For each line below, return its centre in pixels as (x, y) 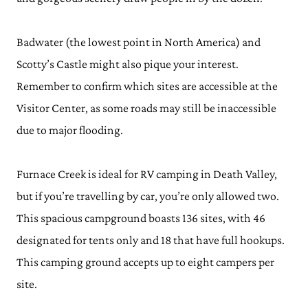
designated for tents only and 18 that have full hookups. (151, 240)
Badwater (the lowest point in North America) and (139, 42)
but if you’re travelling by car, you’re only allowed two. (148, 196)
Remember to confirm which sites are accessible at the (147, 86)
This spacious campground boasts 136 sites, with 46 (141, 218)
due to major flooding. (71, 130)
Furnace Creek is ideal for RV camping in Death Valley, (147, 174)
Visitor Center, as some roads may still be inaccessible (146, 108)
